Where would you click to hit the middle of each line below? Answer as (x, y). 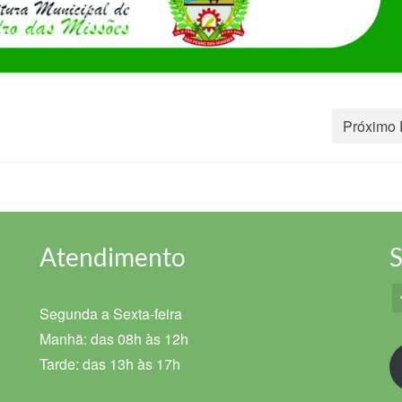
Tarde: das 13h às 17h (110, 364)
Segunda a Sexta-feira (111, 314)
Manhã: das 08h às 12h (114, 339)
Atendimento (113, 257)
